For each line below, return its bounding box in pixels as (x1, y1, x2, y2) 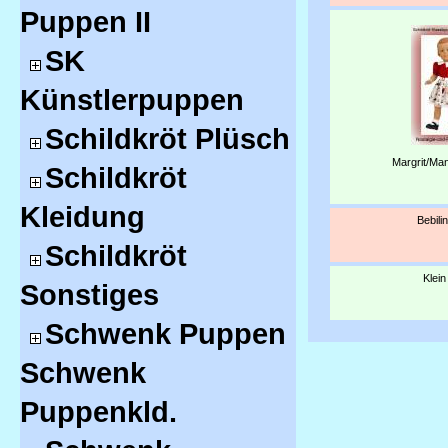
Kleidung (20, 201, 145, 233)
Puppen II (20, 6, 151, 38)
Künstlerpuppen (20, 84, 244, 116)
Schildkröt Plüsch (45, 123, 290, 155)
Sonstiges (20, 279, 159, 311)
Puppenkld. (20, 396, 177, 428)
